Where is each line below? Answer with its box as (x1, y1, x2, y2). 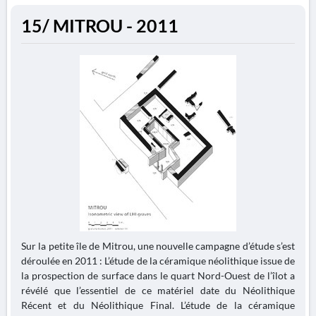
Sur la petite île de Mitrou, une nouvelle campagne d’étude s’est (21, 240, 295, 252)
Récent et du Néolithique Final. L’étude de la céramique (21, 299, 295, 311)
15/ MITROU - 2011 (21, 16, 178, 36)
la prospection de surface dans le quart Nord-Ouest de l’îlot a (21, 269, 295, 281)
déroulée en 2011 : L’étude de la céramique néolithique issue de (21, 255, 295, 267)
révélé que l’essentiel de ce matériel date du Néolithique (21, 284, 295, 296)
